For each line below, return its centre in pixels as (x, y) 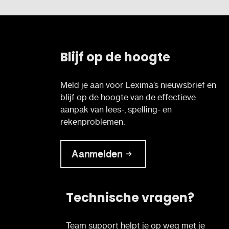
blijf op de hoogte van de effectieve (128, 97)
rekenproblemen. (93, 121)
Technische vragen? (130, 197)
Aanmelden (97, 154)
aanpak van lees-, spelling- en (116, 109)
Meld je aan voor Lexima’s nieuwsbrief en (138, 85)
